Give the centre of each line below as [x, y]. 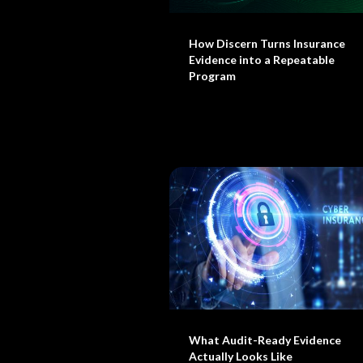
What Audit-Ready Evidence [265, 340]
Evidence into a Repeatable [262, 60]
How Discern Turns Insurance [267, 43]
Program [212, 76]
